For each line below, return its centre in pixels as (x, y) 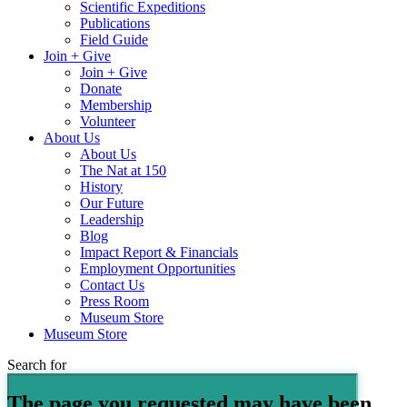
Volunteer (108, 122)
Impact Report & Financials (159, 253)
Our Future (112, 203)
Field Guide (114, 40)
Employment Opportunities (158, 269)
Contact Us (112, 285)
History (101, 187)
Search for (37, 365)
